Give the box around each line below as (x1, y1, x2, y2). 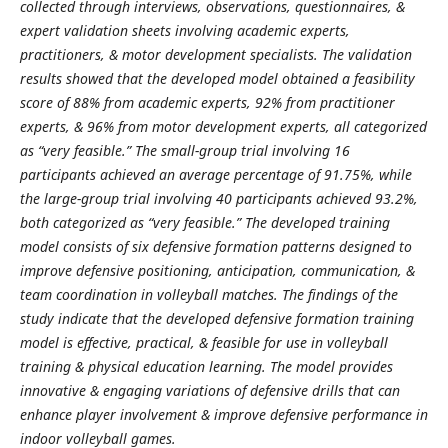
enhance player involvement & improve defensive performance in (19, 405, 428, 425)
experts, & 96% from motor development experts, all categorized (19, 117, 427, 137)
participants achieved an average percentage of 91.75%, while (19, 165, 412, 185)
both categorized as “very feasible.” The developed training (19, 213, 390, 233)
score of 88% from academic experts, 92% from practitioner (19, 93, 395, 113)
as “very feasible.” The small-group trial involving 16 (19, 141, 350, 161)
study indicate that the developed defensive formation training (19, 309, 414, 329)
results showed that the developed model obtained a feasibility (19, 69, 415, 89)
